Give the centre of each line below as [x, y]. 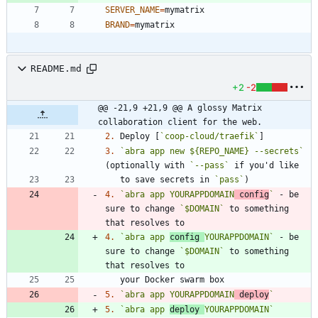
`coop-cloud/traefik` [209, 136]
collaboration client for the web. [180, 122]
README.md [56, 69]
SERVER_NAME [132, 10]
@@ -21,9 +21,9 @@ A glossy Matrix [180, 108]
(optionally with [147, 165]
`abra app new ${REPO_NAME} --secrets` [212, 151]
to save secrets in [167, 179]
